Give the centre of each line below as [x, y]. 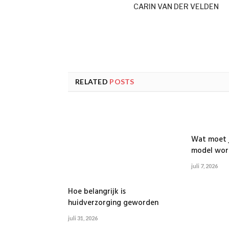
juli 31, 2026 [83, 218]
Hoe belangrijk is [97, 192]
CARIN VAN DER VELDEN [176, 7]
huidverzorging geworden [113, 203]
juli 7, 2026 [204, 166]
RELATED [91, 82]
